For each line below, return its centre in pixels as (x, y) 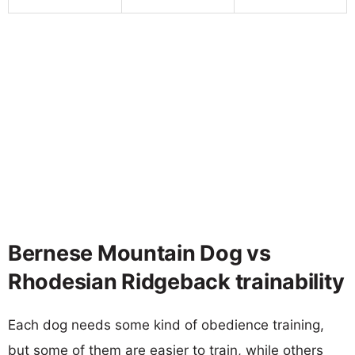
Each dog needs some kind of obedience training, (166, 324)
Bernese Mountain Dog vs (139, 253)
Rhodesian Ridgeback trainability (176, 281)
